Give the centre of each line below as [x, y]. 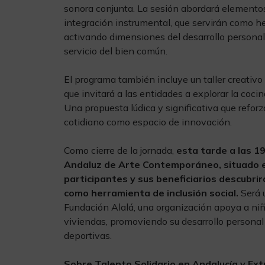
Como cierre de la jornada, [120, 150]
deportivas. [88, 235]
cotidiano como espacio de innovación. [148, 122]
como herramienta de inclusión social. [152, 193]
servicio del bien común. [116, 51]
